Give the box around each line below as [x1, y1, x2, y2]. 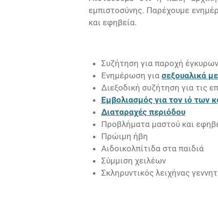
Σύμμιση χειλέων [101, 155, 166, 165]
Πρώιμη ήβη [101, 131, 148, 141]
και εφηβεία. [89, 17, 137, 27]
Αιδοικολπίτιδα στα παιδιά [101, 143, 204, 153]
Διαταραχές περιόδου [101, 107, 185, 117]
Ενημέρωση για [101, 70, 162, 80]
